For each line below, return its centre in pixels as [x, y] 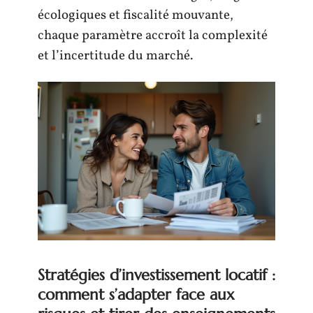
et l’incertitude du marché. [115, 56]
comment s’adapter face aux [136, 294]
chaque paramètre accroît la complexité [153, 35]
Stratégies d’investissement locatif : [156, 275]
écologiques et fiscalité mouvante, [136, 15]
